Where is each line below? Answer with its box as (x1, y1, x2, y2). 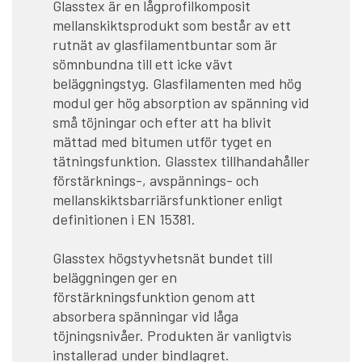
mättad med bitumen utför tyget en (53, 132, 271, 150)
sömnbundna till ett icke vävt (53, 54, 233, 73)
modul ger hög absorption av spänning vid (53, 93, 309, 112)
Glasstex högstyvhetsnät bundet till (53, 248, 272, 267)
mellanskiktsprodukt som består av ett (53, 15, 291, 34)
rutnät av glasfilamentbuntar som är (53, 35, 277, 53)
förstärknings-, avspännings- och (53, 170, 259, 189)
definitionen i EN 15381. (53, 209, 196, 228)
